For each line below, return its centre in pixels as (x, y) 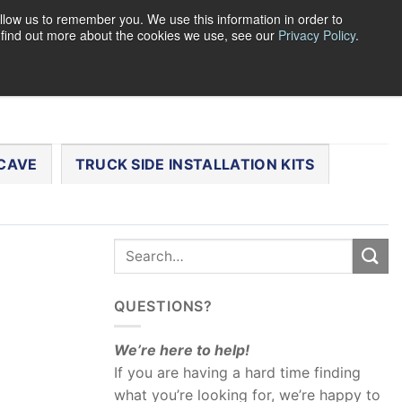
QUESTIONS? (163, 306)
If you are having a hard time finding (237, 373)
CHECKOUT (339, 71)
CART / (170, 71)
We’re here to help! (182, 350)
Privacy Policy (317, 35)
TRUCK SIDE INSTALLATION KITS (195, 164)
